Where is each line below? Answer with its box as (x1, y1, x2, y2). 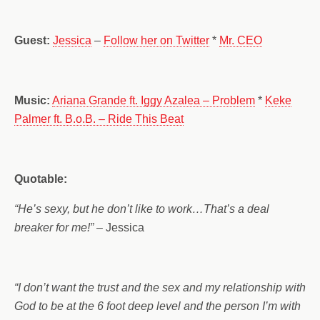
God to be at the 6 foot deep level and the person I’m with (14, 300, 301, 312)
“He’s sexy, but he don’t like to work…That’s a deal (14, 203, 269, 215)
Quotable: (14, 173, 67, 185)
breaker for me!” (14, 221, 94, 234)
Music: (14, 94, 50, 106)
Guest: (14, 34, 50, 46)
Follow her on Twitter (104, 34, 209, 46)
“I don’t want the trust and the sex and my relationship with (14, 281, 306, 294)
